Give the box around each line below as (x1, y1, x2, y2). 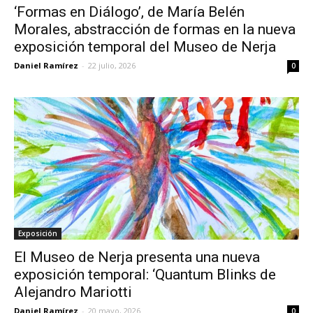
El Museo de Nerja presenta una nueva (14, 248, 260, 265)
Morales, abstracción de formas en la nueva (14, 20, 296, 38)
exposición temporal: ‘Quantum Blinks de (14, 265, 276, 283)
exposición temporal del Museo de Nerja (14, 38, 276, 55)
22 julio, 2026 (88, 59, 136, 71)
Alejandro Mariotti (14, 283, 132, 300)
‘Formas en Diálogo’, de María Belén (14, 3, 245, 20)
